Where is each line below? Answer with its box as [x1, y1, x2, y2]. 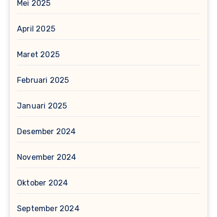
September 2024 [17, 204, 79, 214]
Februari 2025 [17, 76, 69, 85]
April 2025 [17, 24, 55, 34]
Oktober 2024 [17, 178, 68, 188]
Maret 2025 [17, 50, 60, 60]
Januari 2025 [17, 101, 67, 111]
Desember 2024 [17, 127, 76, 137]
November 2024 [17, 153, 77, 162]
